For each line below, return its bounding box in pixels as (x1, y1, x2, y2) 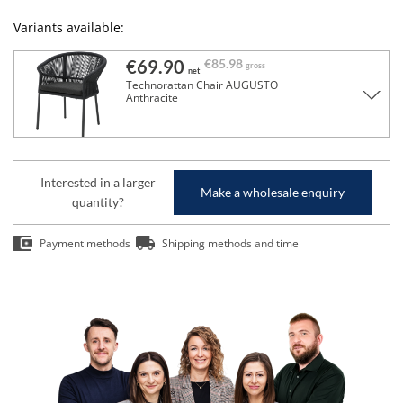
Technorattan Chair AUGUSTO (126, 77, 278, 93)
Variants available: (13, 19, 124, 36)
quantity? (72, 194, 124, 210)
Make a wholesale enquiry (201, 184, 345, 200)
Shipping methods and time (162, 236, 299, 251)
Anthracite (126, 90, 178, 105)
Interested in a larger (40, 175, 156, 190)
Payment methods (40, 236, 130, 251)
